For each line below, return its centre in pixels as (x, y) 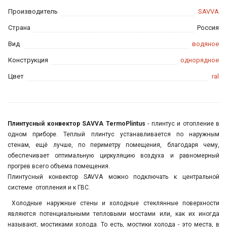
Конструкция (28, 60)
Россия (208, 28)
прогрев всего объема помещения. (59, 166)
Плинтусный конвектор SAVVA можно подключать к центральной (113, 177)
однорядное (200, 60)
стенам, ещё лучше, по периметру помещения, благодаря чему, (113, 145)
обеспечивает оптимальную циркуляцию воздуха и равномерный (113, 156)
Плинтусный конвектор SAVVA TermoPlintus (78, 124)
